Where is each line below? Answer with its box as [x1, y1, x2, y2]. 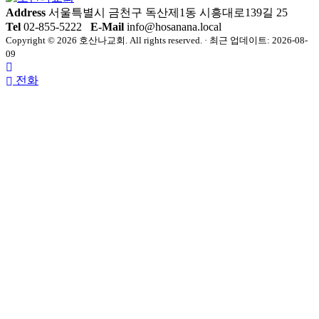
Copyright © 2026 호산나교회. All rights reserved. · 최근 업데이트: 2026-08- [6, 34, 308, 46]
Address [6, 6, 48, 19]
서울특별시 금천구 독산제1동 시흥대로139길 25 [48, 6, 288, 19]
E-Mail [90, 20, 127, 33]
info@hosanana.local [127, 20, 221, 33]
